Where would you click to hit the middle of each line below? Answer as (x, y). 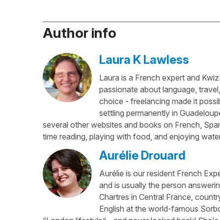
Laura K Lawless (144, 59)
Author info (80, 33)
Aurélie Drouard (142, 155)
